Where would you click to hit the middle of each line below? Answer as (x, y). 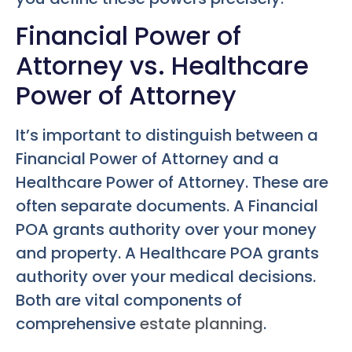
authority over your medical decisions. (166, 277)
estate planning (202, 324)
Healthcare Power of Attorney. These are (172, 183)
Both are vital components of (129, 301)
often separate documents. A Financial (167, 206)
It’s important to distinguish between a (167, 136)
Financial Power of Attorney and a (147, 159)
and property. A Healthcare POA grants (167, 253)
